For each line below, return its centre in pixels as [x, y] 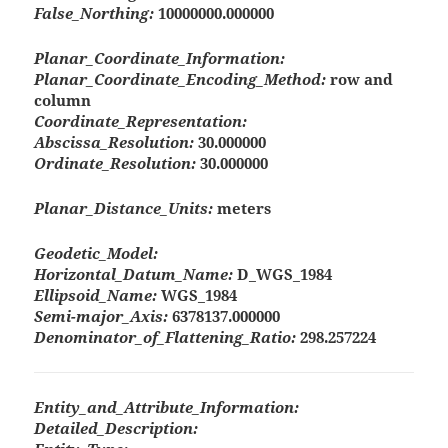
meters [242, 208]
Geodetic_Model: [96, 253]
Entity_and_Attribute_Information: [167, 407]
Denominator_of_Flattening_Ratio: [165, 337]
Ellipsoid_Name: [96, 295]
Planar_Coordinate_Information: [160, 58]
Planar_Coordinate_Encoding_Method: [180, 79]
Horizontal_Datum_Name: [134, 274]
